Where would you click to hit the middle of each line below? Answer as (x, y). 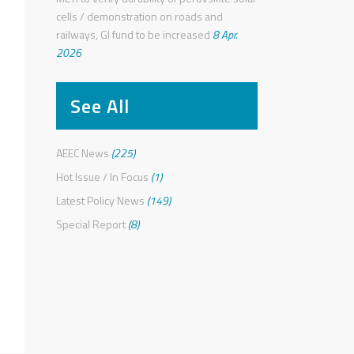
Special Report (91, 224)
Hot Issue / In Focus (102, 177)
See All (100, 106)
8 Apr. (224, 34)
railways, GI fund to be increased (133, 34)
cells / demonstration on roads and (139, 16)
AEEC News (83, 153)
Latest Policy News (100, 200)
